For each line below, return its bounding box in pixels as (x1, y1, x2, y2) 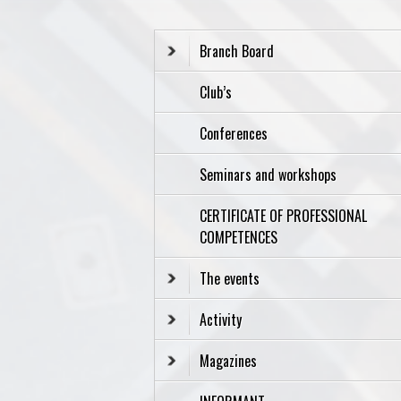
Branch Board (200, 39, 274, 62)
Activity (200, 308, 242, 330)
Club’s (200, 81, 232, 103)
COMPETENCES (200, 226, 281, 248)
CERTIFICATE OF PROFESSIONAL (200, 204, 367, 226)
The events (200, 267, 260, 289)
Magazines (200, 349, 257, 371)
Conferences (200, 122, 268, 144)
